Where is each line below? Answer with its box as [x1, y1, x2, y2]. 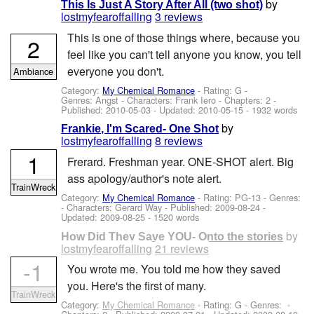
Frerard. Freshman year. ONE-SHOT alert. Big [67, 153, 294, 170]
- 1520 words [145, 210, 200, 224]
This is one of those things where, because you [67, 29, 300, 46]
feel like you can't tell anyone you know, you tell [67, 46, 301, 62]
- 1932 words [243, 103, 298, 117]
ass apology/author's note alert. [67, 170, 221, 186]
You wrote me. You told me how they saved [67, 260, 280, 277]
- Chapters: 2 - [216, 93, 277, 107]
